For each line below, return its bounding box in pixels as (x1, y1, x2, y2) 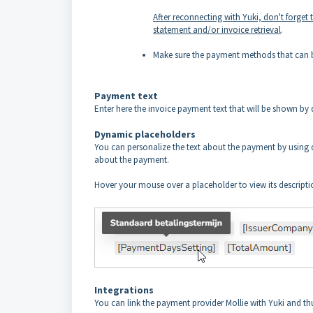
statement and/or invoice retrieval (153, 23, 281, 36)
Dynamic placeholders (94, 127, 196, 140)
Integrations (94, 283, 154, 296)
